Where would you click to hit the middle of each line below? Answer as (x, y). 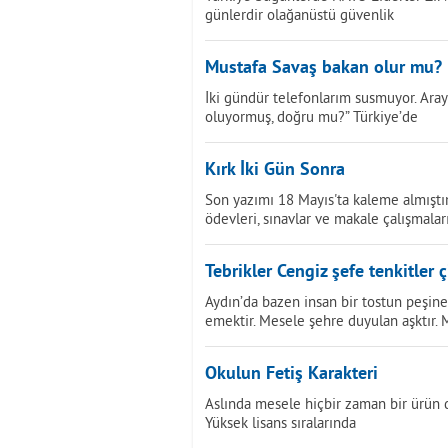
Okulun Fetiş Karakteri (291, 374)
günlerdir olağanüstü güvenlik (299, 14)
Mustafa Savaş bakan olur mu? (323, 68)
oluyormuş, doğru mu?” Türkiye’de (311, 116)
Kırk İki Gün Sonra (275, 170)
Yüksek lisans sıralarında (280, 422)
